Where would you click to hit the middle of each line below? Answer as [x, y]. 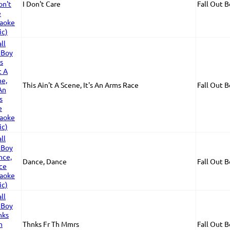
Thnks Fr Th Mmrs [51, 224]
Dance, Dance [45, 161]
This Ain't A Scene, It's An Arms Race [81, 85]
